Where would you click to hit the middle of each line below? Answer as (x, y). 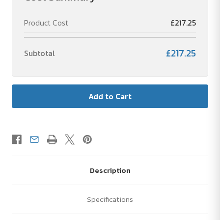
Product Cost (46, 23)
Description (110, 170)
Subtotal (40, 53)
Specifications (110, 199)
